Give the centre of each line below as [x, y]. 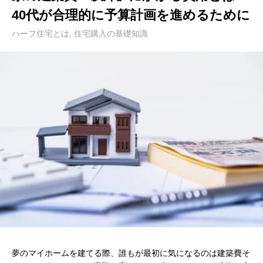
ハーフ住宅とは [41, 33]
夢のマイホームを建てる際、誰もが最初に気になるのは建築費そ [131, 253]
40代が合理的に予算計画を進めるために [131, 15]
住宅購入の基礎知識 [111, 33]
